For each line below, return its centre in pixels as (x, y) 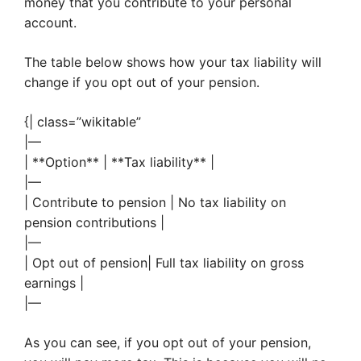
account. (50, 23)
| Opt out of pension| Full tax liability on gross (164, 263)
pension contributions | (94, 222)
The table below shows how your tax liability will (173, 62)
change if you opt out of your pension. (142, 82)
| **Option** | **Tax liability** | (119, 162)
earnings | (54, 283)
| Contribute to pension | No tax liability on (155, 202)
